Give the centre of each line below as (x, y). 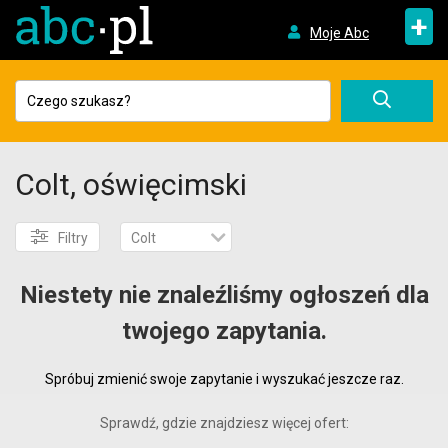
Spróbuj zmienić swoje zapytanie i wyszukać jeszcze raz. (224, 379)
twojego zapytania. (224, 331)
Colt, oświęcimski (131, 184)
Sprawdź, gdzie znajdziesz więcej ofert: (224, 423)
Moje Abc (339, 32)
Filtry (73, 238)
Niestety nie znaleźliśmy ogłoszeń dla (224, 295)
